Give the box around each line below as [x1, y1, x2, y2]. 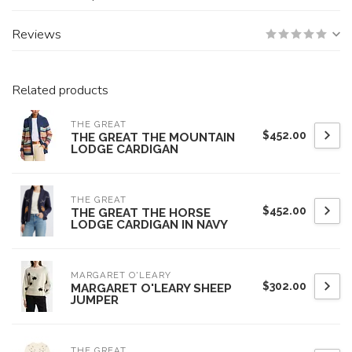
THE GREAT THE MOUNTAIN [71, 130, 235, 145]
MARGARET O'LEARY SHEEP [71, 281, 232, 295]
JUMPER [71, 293, 119, 307]
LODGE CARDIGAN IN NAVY [71, 218, 228, 232]
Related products [12, 81, 108, 99]
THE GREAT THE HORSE [71, 206, 211, 220]
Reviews [12, 25, 61, 43]
